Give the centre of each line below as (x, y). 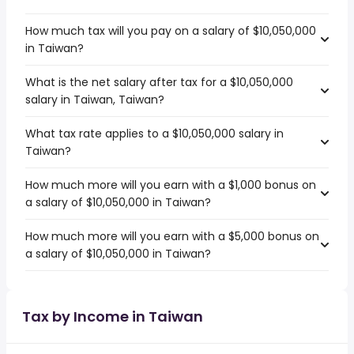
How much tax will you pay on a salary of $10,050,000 (171, 31)
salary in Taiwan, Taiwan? (95, 100)
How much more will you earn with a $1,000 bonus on (171, 185)
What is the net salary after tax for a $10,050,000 (159, 82)
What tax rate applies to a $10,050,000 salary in (154, 134)
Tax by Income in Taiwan (113, 316)
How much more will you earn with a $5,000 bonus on (172, 236)
